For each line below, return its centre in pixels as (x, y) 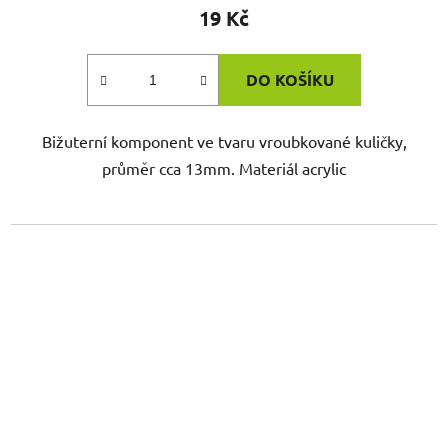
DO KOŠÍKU (290, 80)
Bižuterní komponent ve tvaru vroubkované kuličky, (224, 141)
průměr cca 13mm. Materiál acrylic (224, 168)
